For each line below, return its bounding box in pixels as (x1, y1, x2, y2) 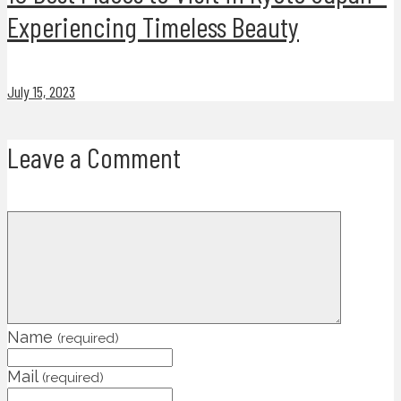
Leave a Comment (7, 139, 181, 174)
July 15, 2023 (7, 81, 75, 102)
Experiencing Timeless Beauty (7, 9, 299, 44)
